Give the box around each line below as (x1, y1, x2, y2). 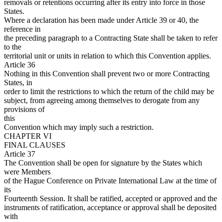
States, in (4, 78, 32, 87)
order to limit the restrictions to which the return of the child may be (4, 87, 214, 96)
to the (4, 43, 21, 52)
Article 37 (4, 150, 35, 159)
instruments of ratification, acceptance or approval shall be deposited (4, 203, 217, 212)
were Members (4, 167, 51, 176)
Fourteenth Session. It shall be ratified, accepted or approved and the (4, 194, 217, 203)
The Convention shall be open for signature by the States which (4, 159, 202, 167)
